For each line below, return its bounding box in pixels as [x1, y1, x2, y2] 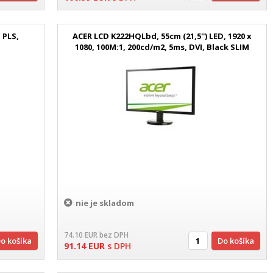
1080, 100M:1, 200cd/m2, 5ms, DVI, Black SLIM [75, 41, 250, 52]
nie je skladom [76, 197, 135, 209]
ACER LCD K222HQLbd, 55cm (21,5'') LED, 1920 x [73, 30, 252, 41]
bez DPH [99, 230, 129, 241]
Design [147, 52, 177, 63]
